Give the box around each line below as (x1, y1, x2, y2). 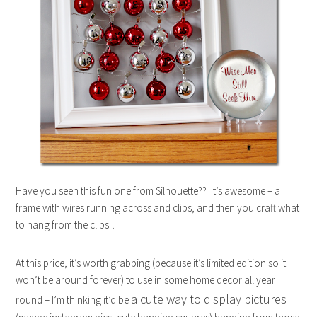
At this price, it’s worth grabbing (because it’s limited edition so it (16, 256, 287, 270)
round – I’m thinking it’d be (16, 293, 132, 306)
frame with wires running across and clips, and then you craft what (16, 201, 300, 214)
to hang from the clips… (16, 218, 119, 231)
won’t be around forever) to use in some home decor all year (16, 273, 276, 287)
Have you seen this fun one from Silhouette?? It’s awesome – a (16, 184, 281, 197)
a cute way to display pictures (131, 291, 287, 307)
